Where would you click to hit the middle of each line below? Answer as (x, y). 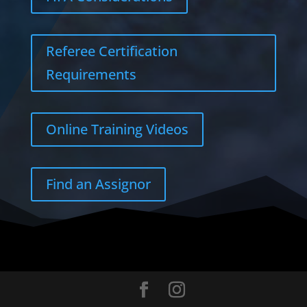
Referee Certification (111, 51)
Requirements (91, 75)
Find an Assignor (98, 184)
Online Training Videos (117, 130)
